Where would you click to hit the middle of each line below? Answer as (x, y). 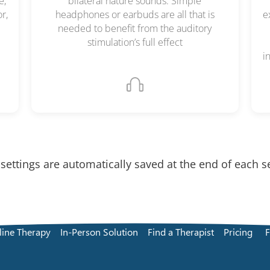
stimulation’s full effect (135, 42)
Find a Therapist (181, 231)
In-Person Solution (99, 231)
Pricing (238, 231)
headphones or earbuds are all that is (135, 15)
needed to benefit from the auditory (135, 29)
